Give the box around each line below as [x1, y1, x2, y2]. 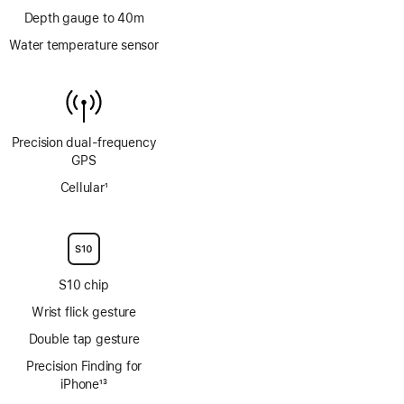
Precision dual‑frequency [11, 135, 157, 150]
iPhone [60, 377, 100, 391]
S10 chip [59, 278, 109, 292]
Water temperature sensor [9, 38, 159, 52]
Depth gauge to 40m [23, 11, 144, 25]
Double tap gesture [28, 332, 140, 346]
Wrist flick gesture [32, 305, 136, 319]
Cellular [60, 180, 105, 195]
